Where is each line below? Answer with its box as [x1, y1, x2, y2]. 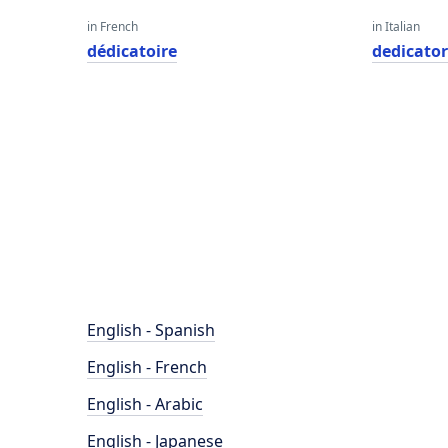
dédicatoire [87, 40, 177, 62]
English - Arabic [87, 393, 203, 415]
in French [87, 18, 138, 35]
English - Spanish [87, 319, 215, 341]
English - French [87, 356, 207, 378]
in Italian [372, 18, 421, 35]
